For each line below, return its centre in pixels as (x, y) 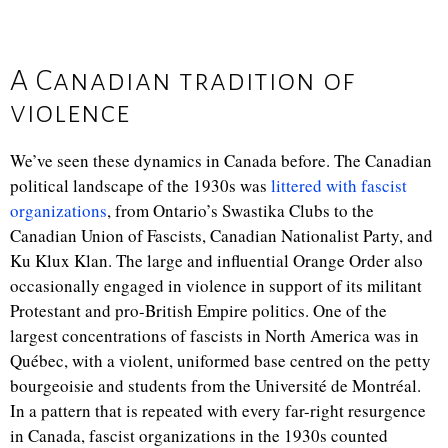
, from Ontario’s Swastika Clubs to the (240, 210)
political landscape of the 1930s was (140, 185)
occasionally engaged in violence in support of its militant (216, 285)
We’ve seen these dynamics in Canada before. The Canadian (221, 160)
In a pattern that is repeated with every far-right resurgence (218, 410)
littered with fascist (339, 185)
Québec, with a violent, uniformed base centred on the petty (220, 360)
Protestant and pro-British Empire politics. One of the (198, 310)
